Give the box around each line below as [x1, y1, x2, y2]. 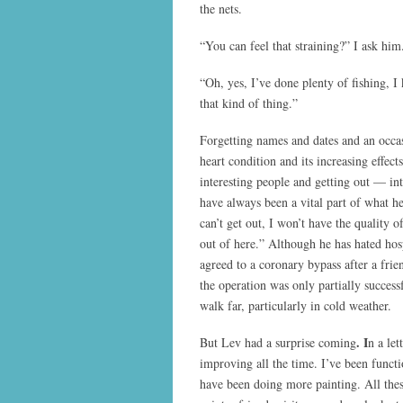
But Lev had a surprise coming [200, 334, 356, 352]
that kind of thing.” [200, 94, 298, 112]
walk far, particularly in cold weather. [200, 297, 391, 315]
